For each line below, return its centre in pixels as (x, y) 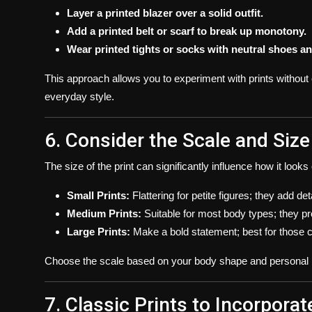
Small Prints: (98, 195)
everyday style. (79, 96)
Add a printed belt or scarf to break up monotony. (187, 31)
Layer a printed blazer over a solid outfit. (165, 13)
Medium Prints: (104, 213)
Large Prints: (99, 231)
